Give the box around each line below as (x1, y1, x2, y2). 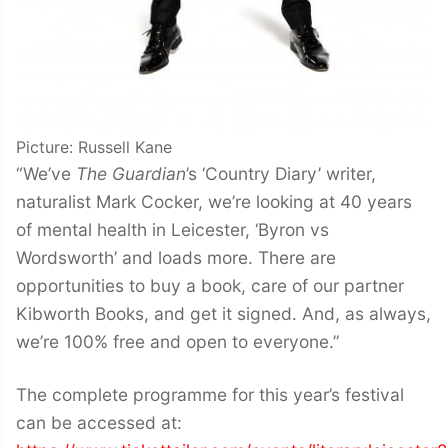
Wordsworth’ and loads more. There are (16, 247, 336, 269)
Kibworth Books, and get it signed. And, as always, (16, 303, 431, 325)
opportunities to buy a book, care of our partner (16, 275, 404, 297)
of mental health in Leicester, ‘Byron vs (16, 219, 329, 241)
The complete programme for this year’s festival (16, 383, 404, 405)
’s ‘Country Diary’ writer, (186, 163, 376, 185)
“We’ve (16, 163, 76, 185)
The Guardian (76, 163, 186, 185)
